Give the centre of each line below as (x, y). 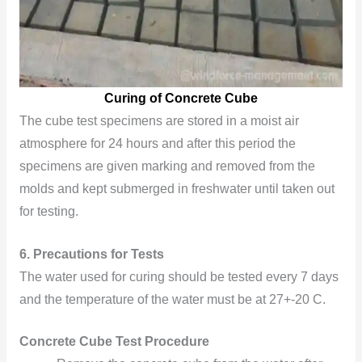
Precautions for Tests (98, 254)
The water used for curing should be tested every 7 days (179, 276)
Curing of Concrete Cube (181, 98)
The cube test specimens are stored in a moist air (159, 120)
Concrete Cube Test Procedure (114, 342)
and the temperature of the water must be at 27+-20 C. (172, 299)
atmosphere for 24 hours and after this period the (157, 143)
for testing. (48, 211)
